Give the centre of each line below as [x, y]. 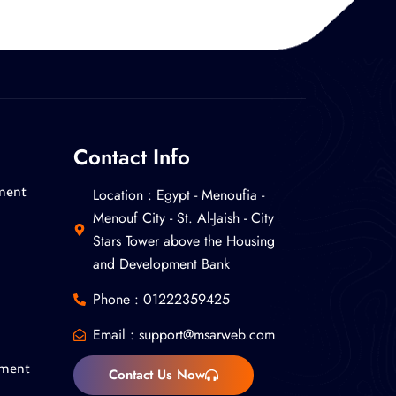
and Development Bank [162, 264]
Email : [116, 335]
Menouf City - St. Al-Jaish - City [184, 218]
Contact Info [131, 157]
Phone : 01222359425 [162, 299]
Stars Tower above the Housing [184, 241]
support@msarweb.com [207, 335]
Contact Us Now [156, 375]
